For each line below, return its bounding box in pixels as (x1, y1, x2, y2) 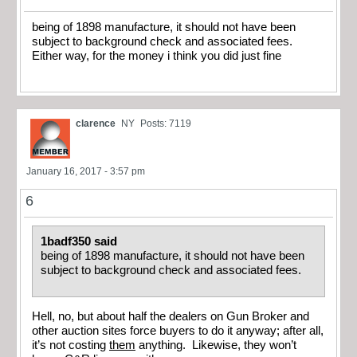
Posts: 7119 (140, 117, 191, 129)
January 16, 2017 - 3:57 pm (26, 165, 145, 177)
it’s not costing (32, 338, 109, 351)
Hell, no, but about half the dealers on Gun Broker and (32, 309, 309, 323)
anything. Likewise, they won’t (135, 338, 296, 351)
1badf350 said (41, 234, 120, 248)
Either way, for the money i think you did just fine (32, 49, 281, 63)
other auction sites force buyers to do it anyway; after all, (32, 324, 324, 337)
